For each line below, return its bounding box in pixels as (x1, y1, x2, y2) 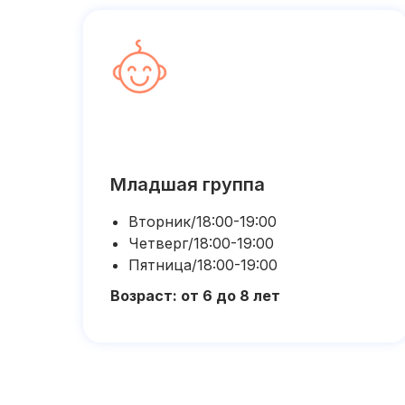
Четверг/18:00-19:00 (128, 234, 274, 252)
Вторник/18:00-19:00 (128, 212, 277, 231)
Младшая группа (110, 174, 265, 195)
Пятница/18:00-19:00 (128, 256, 278, 274)
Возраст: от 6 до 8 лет (110, 287, 280, 305)
